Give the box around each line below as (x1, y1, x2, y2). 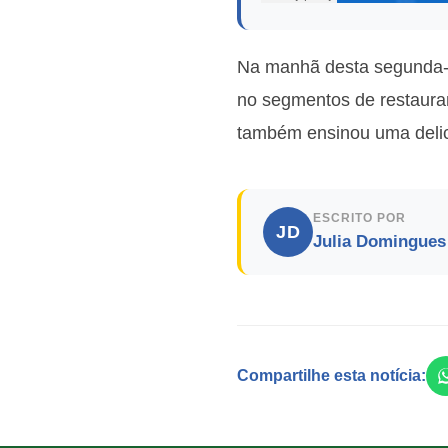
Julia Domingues (313, 232, 446, 252)
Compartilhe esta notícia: (237, 367, 426, 385)
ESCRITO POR (313, 212, 406, 225)
